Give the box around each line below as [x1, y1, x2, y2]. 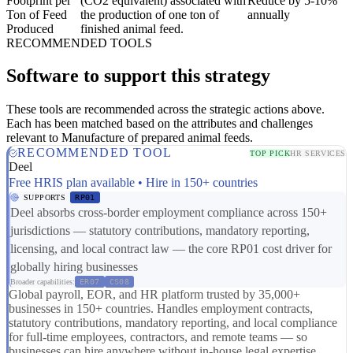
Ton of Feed [6, 7, 67, 21]
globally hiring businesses [10, 260, 138, 274]
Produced [6, 21, 54, 35]
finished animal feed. [80, 21, 184, 35]
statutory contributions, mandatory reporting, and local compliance [9, 316, 337, 330]
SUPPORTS [24, 193, 66, 203]
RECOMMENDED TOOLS [6, 35, 152, 50]
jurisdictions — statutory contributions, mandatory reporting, [10, 224, 310, 238]
